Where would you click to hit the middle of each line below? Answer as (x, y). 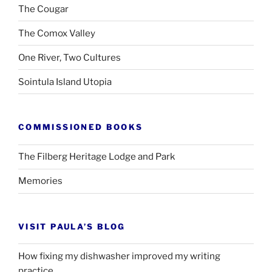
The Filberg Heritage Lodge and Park (97, 157)
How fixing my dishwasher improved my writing (119, 256)
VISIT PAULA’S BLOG (72, 226)
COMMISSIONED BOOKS (81, 127)
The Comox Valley (57, 33)
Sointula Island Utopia (65, 82)
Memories (40, 181)
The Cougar (43, 9)
